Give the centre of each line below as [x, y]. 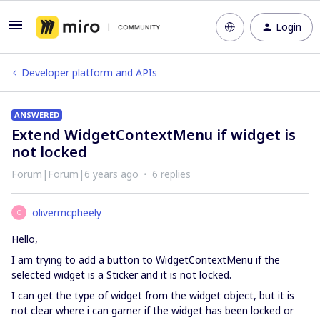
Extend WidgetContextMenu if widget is [154, 135]
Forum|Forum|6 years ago [75, 174]
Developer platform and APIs [89, 72]
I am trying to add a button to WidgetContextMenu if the [146, 260]
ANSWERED [37, 115]
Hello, [25, 239]
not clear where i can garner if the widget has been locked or [152, 310]
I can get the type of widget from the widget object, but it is [153, 295]
